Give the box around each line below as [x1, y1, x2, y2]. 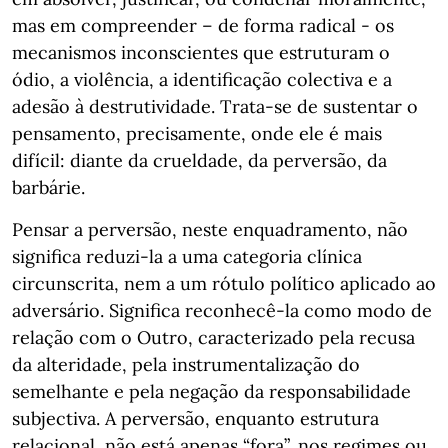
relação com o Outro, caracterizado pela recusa [12, 326, 415, 349]
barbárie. [12, 176, 85, 199]
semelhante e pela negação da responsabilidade [12, 380, 411, 403]
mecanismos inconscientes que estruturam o [12, 41, 390, 64]
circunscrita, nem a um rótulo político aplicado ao [12, 272, 436, 295]
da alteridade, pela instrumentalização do [12, 353, 360, 376]
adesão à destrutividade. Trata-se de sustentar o [12, 95, 418, 118]
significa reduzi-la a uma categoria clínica [12, 245, 362, 268]
